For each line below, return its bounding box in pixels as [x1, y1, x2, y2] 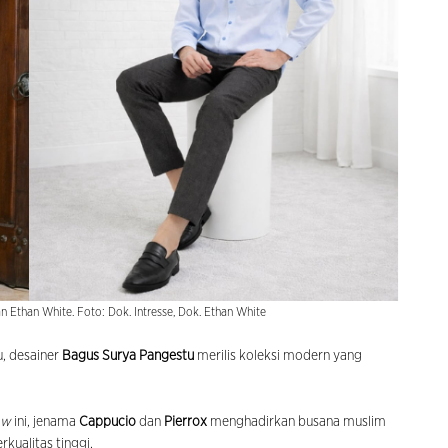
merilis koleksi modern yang [194, 349, 362, 364]
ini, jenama [11, 415, 79, 430]
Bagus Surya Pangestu [62, 349, 194, 364]
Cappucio [79, 415, 136, 430]
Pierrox [164, 415, 207, 430]
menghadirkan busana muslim [207, 415, 386, 430]
